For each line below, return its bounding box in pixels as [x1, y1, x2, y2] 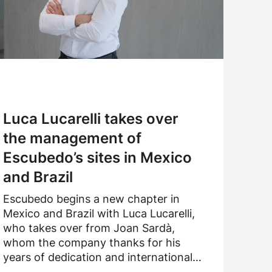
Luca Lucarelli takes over [3, 110, 179, 127]
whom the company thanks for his [3, 236, 181, 249]
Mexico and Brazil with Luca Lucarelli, [3, 207, 195, 220]
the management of [3, 129, 142, 147]
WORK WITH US [13, 12, 89, 24]
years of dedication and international [3, 251, 193, 263]
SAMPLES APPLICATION [13, 29, 129, 41]
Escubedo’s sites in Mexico [3, 149, 192, 166]
